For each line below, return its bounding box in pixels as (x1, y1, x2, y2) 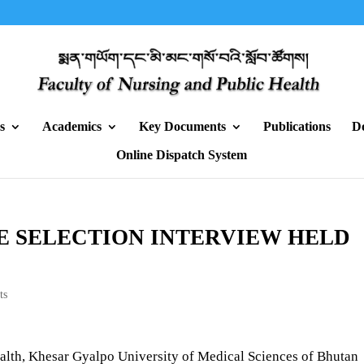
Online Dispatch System (115, 148, 247, 162)
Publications (262, 119, 331, 133)
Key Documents (138, 119, 226, 133)
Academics (41, 119, 102, 133)
